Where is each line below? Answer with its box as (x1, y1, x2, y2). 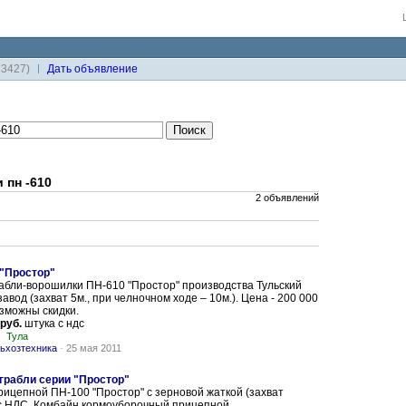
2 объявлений (256, 192, 319, 203)
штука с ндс (22, 317, 84, 330)
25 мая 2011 (66, 343, 121, 353)
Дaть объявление (47, 63, 138, 75)
